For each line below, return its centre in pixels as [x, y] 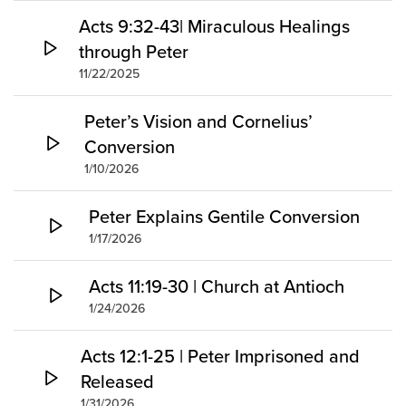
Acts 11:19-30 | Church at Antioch [217, 286]
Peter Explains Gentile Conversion [224, 217]
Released [118, 382]
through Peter [133, 52]
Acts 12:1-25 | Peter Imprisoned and [221, 356]
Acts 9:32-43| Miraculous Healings [214, 26]
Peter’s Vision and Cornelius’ [198, 121]
